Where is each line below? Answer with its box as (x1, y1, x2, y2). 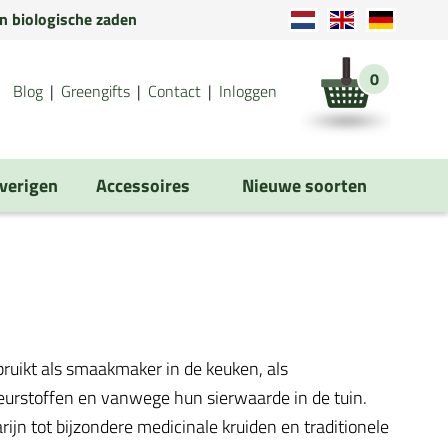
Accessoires (96, 172, 190, 199)
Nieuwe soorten (241, 172, 367, 199)
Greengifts (61, 78, 130, 103)
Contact (148, 78, 201, 103)
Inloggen (219, 78, 277, 103)
